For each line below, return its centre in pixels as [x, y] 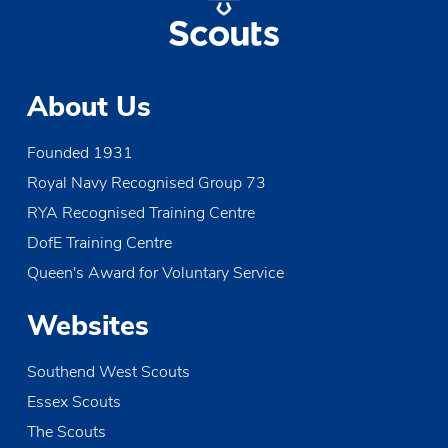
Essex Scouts [74, 401]
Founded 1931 [80, 152]
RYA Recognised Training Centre [141, 212]
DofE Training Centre [100, 242]
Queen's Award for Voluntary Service [156, 272]
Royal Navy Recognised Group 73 [147, 182]
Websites [88, 325]
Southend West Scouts [109, 371]
